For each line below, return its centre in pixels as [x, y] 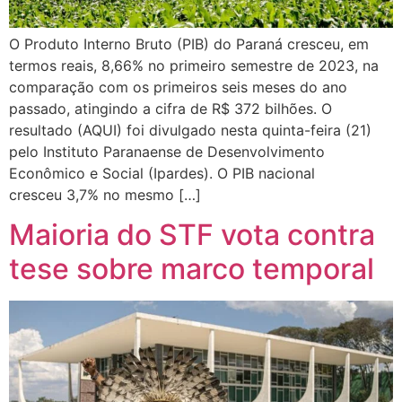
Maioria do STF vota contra [192, 235]
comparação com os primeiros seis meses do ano [178, 87]
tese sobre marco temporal [192, 269]
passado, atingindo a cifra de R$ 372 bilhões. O [170, 109]
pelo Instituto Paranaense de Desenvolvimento [167, 152]
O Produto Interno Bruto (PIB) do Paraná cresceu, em [189, 44]
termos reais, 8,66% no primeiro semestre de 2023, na [194, 66]
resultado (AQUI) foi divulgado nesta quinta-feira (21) [190, 131]
